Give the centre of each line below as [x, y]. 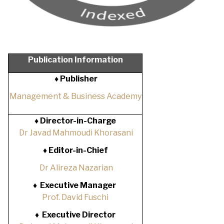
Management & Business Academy [75, 96]
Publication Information [75, 60]
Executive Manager [77, 185]
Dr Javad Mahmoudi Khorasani [76, 133]
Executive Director [78, 215]
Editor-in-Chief [77, 150]
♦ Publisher [75, 79]
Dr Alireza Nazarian [76, 168]
